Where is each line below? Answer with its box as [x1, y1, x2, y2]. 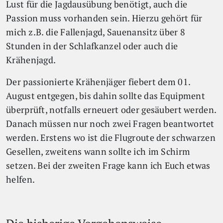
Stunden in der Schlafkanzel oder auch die [6, 40, 178, 52]
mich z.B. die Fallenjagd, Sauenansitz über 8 [6, 26, 186, 38]
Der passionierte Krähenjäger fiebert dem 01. [6, 76, 191, 88]
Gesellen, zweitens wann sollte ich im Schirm [6, 145, 191, 157]
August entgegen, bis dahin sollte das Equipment [6, 90, 206, 102]
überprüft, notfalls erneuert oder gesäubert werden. [6, 104, 217, 115]
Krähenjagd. [6, 54, 56, 66]
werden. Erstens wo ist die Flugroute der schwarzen [6, 131, 216, 143]
